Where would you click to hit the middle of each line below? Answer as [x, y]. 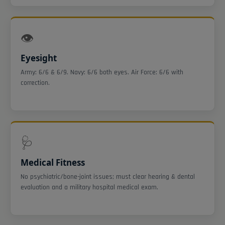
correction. [35, 83]
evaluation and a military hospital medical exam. [89, 187]
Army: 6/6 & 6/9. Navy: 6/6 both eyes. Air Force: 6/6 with [102, 72]
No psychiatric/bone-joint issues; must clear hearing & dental [108, 177]
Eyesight [39, 58]
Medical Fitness [53, 162]
